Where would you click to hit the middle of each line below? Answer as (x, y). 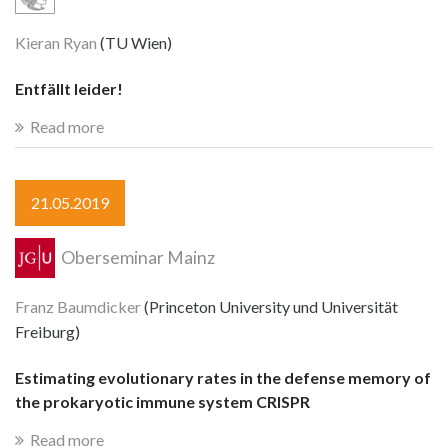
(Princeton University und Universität (269, 306)
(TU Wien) (134, 42)
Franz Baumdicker (78, 306)
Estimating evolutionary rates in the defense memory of (223, 378)
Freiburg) (47, 331)
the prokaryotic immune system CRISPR (162, 402)
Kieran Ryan (56, 42)
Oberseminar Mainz (137, 258)
